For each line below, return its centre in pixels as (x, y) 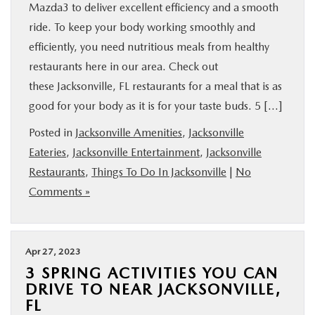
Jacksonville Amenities (129, 133)
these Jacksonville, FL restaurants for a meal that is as (155, 86)
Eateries (47, 152)
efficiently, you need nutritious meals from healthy (149, 47)
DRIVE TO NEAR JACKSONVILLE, (153, 289)
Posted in (52, 133)
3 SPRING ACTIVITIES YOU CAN (152, 273)
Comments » (59, 192)
